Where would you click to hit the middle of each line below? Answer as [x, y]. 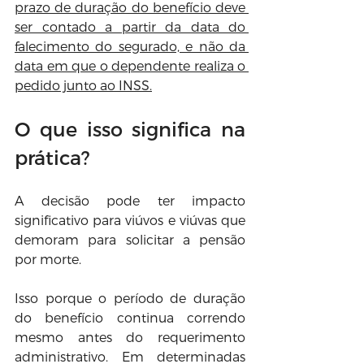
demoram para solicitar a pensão [130, 239]
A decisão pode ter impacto [130, 200]
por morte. [48, 259]
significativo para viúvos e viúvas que [130, 220]
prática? [52, 157]
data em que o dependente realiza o [130, 65]
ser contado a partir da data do [130, 26]
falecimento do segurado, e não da [130, 46]
